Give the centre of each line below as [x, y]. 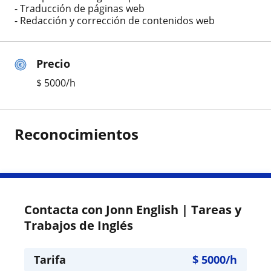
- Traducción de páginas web [80, 8]
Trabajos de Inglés [79, 225]
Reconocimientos [77, 134]
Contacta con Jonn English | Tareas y [133, 209]
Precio [53, 63]
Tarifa [50, 259]
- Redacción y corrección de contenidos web [115, 20]
